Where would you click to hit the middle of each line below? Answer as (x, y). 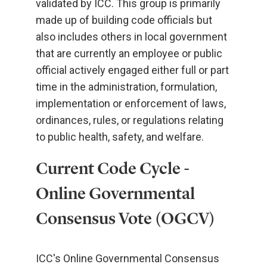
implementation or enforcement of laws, (131, 103)
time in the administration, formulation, (126, 87)
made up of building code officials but (124, 20)
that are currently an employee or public (129, 53)
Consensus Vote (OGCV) (125, 218)
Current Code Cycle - (113, 168)
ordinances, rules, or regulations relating (130, 120)
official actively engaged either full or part (132, 70)
